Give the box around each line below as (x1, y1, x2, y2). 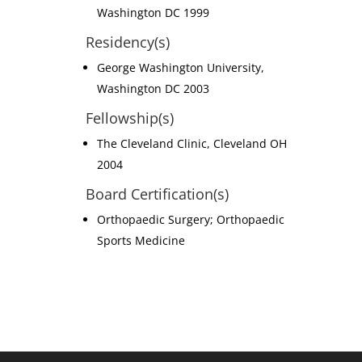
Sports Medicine (96, 233, 185, 248)
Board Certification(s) (85, 184, 229, 204)
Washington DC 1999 (96, 5, 209, 20)
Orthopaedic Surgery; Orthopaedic (96, 212, 284, 227)
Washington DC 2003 (96, 81, 209, 96)
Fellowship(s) (85, 108, 174, 128)
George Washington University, (96, 60, 264, 75)
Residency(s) (85, 32, 170, 52)
